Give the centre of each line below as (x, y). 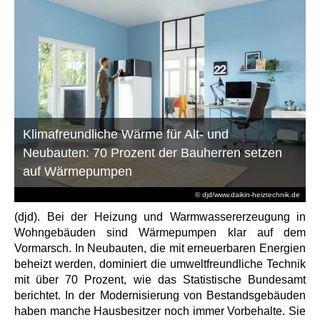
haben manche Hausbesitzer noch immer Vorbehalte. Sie (160, 311)
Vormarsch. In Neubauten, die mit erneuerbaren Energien (160, 248)
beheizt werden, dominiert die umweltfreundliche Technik (160, 264)
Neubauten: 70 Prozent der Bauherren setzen (153, 152)
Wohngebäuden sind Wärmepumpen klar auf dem (160, 232)
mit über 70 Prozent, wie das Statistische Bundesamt (160, 279)
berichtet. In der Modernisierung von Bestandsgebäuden (160, 295)
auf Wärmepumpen (78, 171)
